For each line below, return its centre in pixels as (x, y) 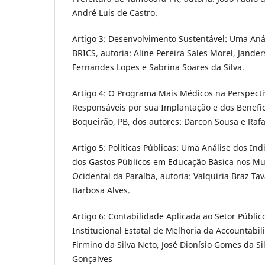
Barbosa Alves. (101, 190)
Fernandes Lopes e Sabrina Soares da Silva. (158, 67)
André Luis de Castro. (115, 12)
